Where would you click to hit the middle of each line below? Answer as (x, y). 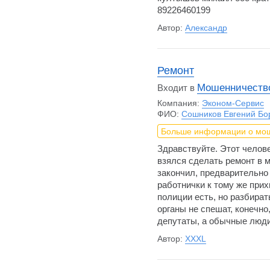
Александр (206, 28)
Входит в (177, 88)
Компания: (179, 103)
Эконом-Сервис (233, 103)
